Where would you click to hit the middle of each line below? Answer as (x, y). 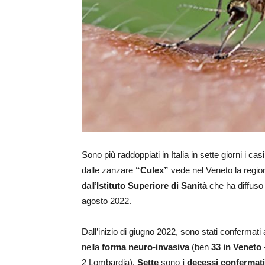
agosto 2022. (106, 201)
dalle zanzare (109, 170)
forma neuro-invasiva (146, 247)
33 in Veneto (236, 247)
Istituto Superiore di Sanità (152, 186)
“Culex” (152, 170)
